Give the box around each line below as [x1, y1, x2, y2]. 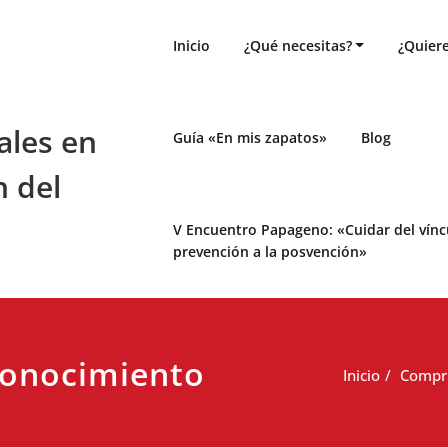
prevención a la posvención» [172, 242, 367, 261]
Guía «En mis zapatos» [172, 128, 327, 147]
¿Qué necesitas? [243, 36, 352, 55]
